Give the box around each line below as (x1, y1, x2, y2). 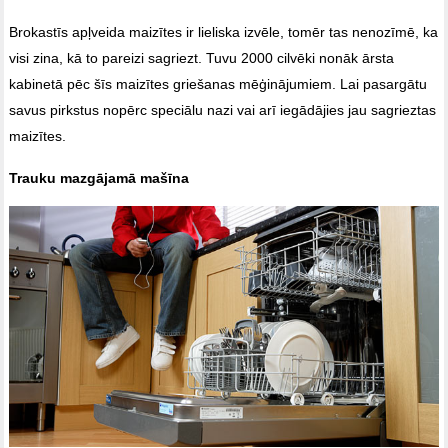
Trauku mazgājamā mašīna (9, 169, 190, 186)
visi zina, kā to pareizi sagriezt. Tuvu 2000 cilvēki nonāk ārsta (9, 49, 395, 66)
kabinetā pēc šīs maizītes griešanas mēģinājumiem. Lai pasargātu (9, 75, 428, 92)
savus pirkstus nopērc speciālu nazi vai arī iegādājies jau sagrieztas (9, 101, 437, 118)
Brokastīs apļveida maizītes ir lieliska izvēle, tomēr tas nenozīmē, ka (9, 23, 439, 40)
